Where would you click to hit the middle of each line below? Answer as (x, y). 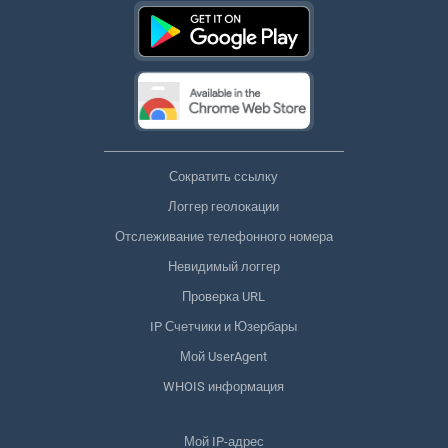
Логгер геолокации (224, 206)
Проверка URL (224, 296)
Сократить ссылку (224, 176)
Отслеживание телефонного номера (223, 236)
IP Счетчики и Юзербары (224, 326)
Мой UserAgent (224, 356)
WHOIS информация (224, 386)
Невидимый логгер (223, 266)
